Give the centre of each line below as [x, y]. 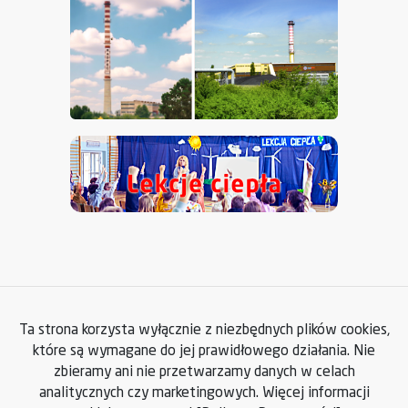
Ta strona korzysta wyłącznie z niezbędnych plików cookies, [204, 331]
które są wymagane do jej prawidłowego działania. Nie [204, 352]
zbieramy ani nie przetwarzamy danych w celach [204, 373]
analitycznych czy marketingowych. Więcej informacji [204, 394]
